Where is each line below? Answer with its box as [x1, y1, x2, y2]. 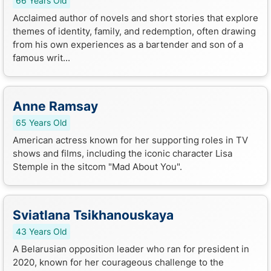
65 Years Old [16, 117, 67, 128]
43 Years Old [16, 226, 67, 237]
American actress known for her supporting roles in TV [13, 134, 248, 146]
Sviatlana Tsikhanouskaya [13, 207, 174, 223]
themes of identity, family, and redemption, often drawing [13, 25, 256, 37]
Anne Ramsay [13, 98, 98, 114]
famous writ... [13, 51, 70, 64]
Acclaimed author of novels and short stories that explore [13, 11, 258, 24]
